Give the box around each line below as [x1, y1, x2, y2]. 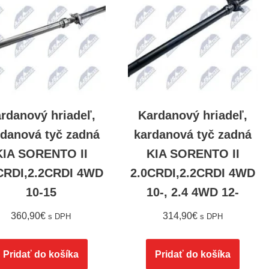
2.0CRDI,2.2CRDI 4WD [130, 166, 256, 180]
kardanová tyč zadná [134, 128, 252, 142]
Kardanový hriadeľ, [138, 109, 248, 122]
